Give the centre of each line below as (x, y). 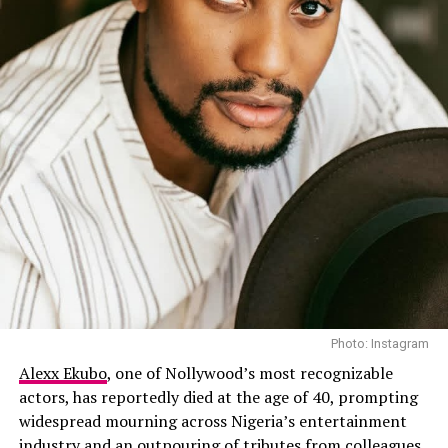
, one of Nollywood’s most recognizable (249, 372)
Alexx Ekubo (62, 372)
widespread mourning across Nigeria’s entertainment (212, 420)
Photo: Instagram (380, 343)
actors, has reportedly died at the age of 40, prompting (218, 396)
